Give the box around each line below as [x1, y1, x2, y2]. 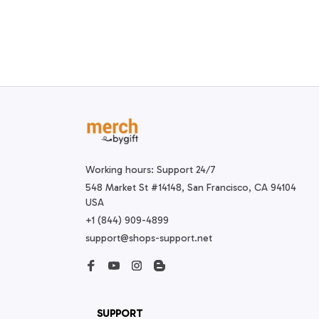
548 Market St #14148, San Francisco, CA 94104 [85, 182, 296, 194]
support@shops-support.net [85, 232, 212, 245]
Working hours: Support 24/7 [85, 164, 216, 177]
